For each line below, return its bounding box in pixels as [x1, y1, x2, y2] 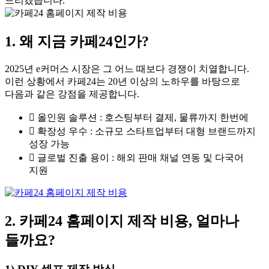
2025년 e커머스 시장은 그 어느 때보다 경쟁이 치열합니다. [5, 64, 249, 74]
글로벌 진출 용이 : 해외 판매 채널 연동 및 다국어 [37, 153, 244, 163]
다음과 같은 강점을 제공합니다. [5, 89, 139, 100]
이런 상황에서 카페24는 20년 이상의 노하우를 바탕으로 [5, 76, 240, 87]
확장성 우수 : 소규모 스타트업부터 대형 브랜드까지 [37, 126, 256, 137]
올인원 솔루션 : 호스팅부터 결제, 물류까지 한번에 [37, 112, 249, 123]
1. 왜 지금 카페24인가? [5, 34, 149, 50]
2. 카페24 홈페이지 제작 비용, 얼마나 [5, 213, 239, 229]
